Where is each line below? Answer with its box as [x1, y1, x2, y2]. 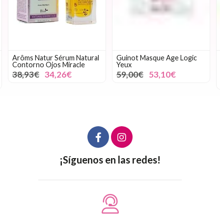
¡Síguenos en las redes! [59, 153, 161, 165]
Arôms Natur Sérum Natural [12, 53, 99, 62]
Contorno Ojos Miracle [12, 60, 85, 69]
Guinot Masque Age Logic [116, 53, 197, 62]
